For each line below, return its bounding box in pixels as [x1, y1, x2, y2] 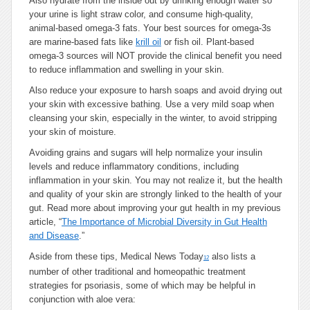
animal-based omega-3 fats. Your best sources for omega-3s [29, 23, 271, 33]
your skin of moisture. [29, 127, 116, 137]
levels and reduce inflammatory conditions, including [29, 161, 239, 172]
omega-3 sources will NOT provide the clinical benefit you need [29, 51, 282, 61]
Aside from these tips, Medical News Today [29, 251, 203, 262]
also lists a [209, 251, 255, 262]
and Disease [29, 230, 79, 241]
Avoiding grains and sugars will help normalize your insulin [29, 147, 262, 158]
